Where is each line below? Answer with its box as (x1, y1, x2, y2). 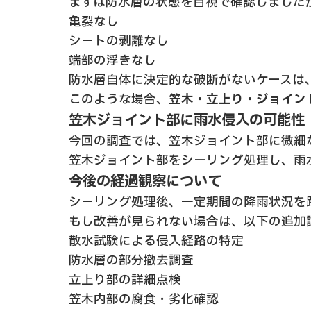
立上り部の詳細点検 (69, 271, 181, 290)
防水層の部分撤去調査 (69, 251, 194, 271)
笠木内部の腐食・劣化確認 (69, 290, 219, 310)
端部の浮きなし (69, 51, 156, 71)
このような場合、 (69, 90, 169, 110)
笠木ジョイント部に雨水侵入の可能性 (69, 110, 305, 132)
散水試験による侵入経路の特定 (69, 232, 244, 251)
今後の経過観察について (69, 171, 221, 193)
